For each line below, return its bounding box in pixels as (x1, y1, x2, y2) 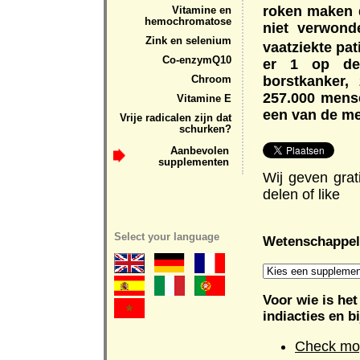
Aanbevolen (170, 145, 229, 157)
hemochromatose (145, 16, 231, 27)
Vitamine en (172, 5, 231, 16)
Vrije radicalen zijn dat (120, 112, 231, 124)
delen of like (263, 186, 340, 203)
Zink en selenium (145, 35, 231, 47)
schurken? (179, 124, 231, 135)
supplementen (158, 157, 229, 168)
